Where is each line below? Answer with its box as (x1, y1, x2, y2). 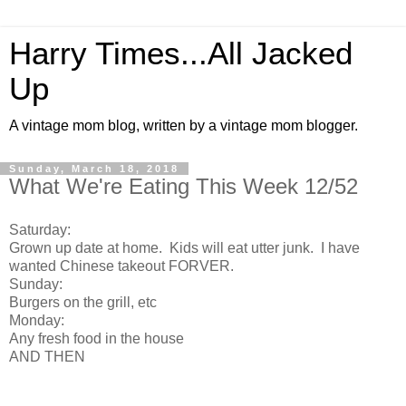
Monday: (9, 312, 64, 328)
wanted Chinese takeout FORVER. (9, 257, 234, 274)
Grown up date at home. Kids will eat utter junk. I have (9, 239, 360, 256)
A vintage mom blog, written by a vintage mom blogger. (9, 118, 358, 133)
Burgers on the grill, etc (9, 294, 157, 310)
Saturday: (9, 221, 71, 237)
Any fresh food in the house (9, 330, 184, 346)
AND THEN (9, 348, 85, 364)
